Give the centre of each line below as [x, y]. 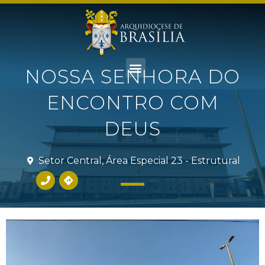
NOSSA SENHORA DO [132, 77]
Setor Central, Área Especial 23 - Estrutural [139, 161]
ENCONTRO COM [132, 103]
